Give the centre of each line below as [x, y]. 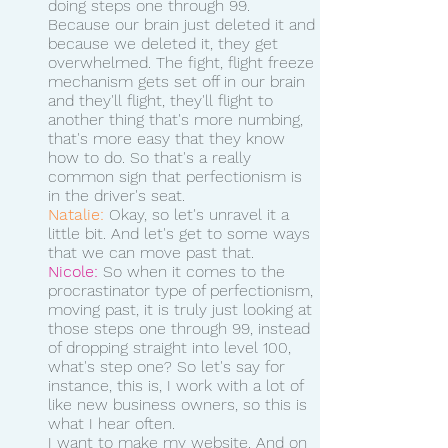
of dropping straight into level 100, [172, 347]
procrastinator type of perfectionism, [183, 290]
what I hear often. [111, 423]
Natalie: [76, 214]
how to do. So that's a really [152, 157]
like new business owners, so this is [180, 404]
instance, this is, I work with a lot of [178, 385]
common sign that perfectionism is [177, 176]
